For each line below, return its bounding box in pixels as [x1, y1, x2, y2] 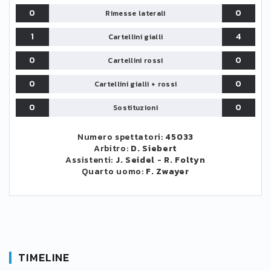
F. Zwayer [146, 165, 189, 178]
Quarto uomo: [82, 165, 146, 178]
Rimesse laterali [105, 8, 166, 19]
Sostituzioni [113, 102, 158, 113]
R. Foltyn [164, 154, 206, 166]
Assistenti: [65, 154, 116, 166]
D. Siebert [131, 142, 178, 155]
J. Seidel [115, 154, 155, 166]
